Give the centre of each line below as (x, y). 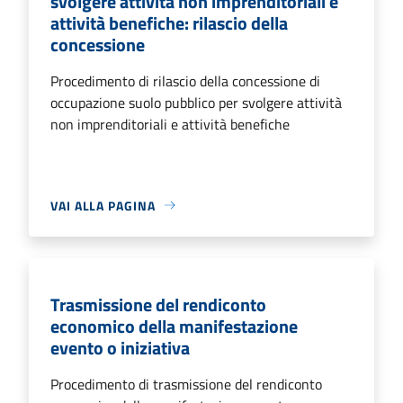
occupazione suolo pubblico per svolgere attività (196, 102)
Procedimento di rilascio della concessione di (185, 81)
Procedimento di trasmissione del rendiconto (186, 384)
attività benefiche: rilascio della (169, 22)
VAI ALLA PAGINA (103, 205)
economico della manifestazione (174, 326)
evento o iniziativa (120, 347)
